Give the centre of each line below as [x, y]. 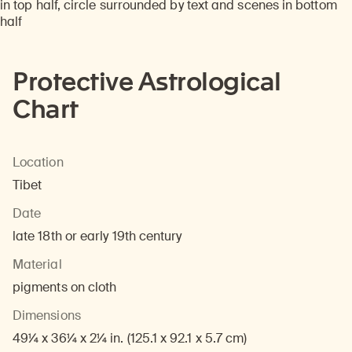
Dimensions [47, 316]
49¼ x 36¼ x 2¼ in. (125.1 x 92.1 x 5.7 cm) [130, 339]
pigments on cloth [65, 288]
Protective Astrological [147, 81]
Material [37, 265]
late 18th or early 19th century [97, 236]
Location [38, 163]
